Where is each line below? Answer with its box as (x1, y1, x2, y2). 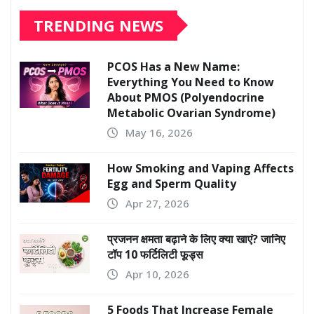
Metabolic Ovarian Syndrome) (107, 104, 275, 121)
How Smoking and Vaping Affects (107, 160, 294, 176)
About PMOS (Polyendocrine (107, 89, 264, 105)
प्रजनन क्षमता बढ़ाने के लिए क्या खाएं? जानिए (107, 231, 285, 247)
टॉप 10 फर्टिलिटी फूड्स (107, 246, 203, 262)
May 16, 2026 (125, 125, 193, 139)
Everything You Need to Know (107, 74, 274, 90)
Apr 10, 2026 (125, 266, 189, 281)
